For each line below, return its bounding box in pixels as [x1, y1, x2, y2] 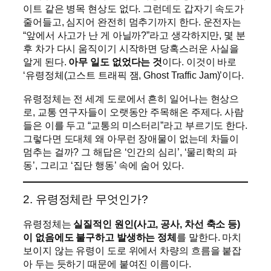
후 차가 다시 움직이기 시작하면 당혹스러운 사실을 [23, 43, 240, 54]
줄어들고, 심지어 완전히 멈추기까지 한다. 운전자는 [23, 16, 242, 28]
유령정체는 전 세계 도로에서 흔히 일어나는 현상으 [23, 93, 240, 104]
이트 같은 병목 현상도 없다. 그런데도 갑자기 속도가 [23, 3, 244, 15]
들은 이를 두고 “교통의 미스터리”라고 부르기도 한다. [23, 119, 247, 131]
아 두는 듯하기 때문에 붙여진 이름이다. [23, 258, 191, 269]
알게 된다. [23, 56, 69, 68]
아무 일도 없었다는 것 [68, 56, 163, 68]
